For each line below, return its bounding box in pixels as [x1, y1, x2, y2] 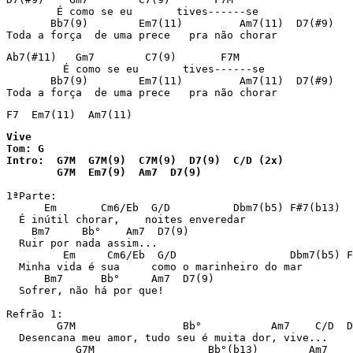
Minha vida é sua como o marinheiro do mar [6, 261, 303, 273]
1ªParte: [6, 190, 57, 202]
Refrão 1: [6, 308, 63, 320]
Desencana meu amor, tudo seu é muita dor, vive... [6, 332, 328, 344]
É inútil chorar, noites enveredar [6, 214, 246, 225]
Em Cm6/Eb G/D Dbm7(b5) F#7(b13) [6, 202, 340, 214]
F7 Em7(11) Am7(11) [6, 109, 132, 121]
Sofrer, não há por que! [6, 284, 164, 296]
